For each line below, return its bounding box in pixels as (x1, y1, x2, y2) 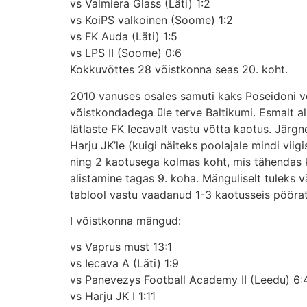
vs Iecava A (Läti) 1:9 (70, 256, 179, 271)
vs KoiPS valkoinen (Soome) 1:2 (70, 13, 233, 27)
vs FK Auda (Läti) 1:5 (70, 29, 177, 44)
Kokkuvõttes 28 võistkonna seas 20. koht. (70, 62, 288, 77)
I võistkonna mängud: (70, 214, 181, 228)
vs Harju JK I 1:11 (70, 289, 156, 304)
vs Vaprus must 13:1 (70, 240, 172, 254)
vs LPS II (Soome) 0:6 (70, 46, 182, 60)
